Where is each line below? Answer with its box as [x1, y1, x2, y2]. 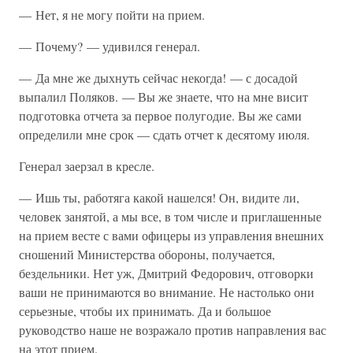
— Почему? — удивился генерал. [19, 38, 200, 54]
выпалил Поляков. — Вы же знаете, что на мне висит [19, 88, 308, 105]
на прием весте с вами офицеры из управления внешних [19, 227, 324, 243]
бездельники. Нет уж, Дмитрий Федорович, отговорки [19, 265, 314, 281]
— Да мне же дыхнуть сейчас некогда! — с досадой [19, 69, 298, 86]
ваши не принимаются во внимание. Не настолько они [19, 284, 314, 300]
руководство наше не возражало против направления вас [19, 321, 326, 338]
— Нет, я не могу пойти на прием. [19, 6, 205, 23]
